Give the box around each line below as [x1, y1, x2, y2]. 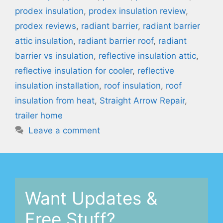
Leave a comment [28, 125, 101, 135]
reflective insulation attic [99, 50, 196, 61]
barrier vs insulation [15, 50, 94, 61]
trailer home [15, 110, 63, 120]
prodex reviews [15, 20, 76, 31]
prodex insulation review [89, 5, 186, 16]
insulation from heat [15, 95, 95, 106]
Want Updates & [25, 187, 157, 209]
